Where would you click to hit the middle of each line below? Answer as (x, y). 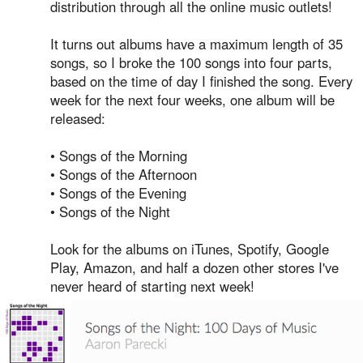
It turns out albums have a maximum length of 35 (196, 44)
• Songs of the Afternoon (124, 174)
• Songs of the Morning (119, 156)
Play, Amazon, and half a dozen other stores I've (194, 267)
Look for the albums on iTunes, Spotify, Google (190, 249)
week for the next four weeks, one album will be (192, 100)
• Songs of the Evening (118, 193)
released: (78, 118)
